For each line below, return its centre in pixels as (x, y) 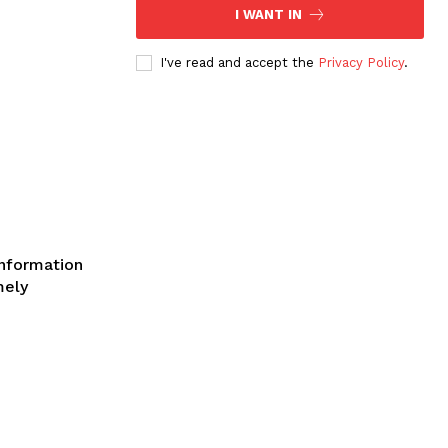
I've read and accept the (239, 62)
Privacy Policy (361, 62)
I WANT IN (268, 14)
